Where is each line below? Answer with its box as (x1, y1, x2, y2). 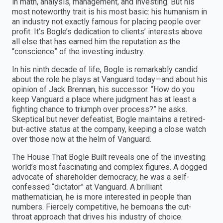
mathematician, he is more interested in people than (12, 192, 191, 202)
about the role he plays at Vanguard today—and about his (12, 74, 208, 84)
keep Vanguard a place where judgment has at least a (12, 94, 196, 104)
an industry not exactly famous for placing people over (12, 16, 201, 26)
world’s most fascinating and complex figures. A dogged (12, 162, 207, 172)
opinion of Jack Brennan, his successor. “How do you (12, 84, 195, 94)
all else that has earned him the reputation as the (12, 36, 180, 46)
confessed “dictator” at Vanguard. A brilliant (12, 182, 162, 192)
